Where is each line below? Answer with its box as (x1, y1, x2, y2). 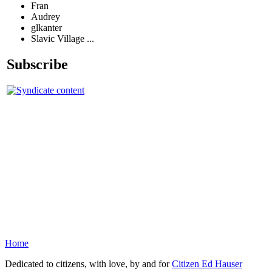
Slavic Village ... (31, 33, 94, 44)
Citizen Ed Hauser (172, 259, 242, 269)
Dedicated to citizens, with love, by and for (5, 259, 172, 269)
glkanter (31, 22, 62, 33)
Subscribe (7, 56, 68, 72)
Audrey (31, 12, 60, 22)
